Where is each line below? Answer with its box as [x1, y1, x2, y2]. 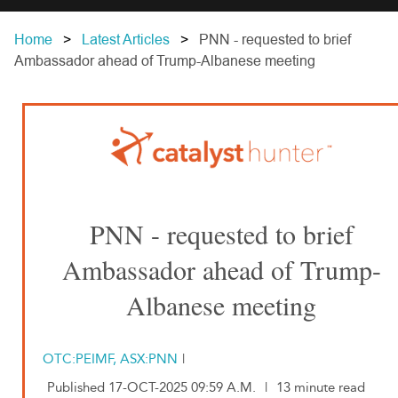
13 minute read [276, 379, 365, 395]
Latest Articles [82, 29, 170, 50]
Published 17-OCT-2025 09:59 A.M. [47, 379, 256, 395]
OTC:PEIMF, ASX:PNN [43, 351, 178, 367]
